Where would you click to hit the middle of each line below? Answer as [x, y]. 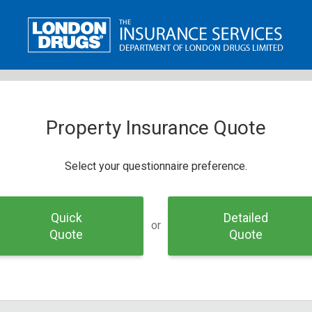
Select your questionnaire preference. [156, 166]
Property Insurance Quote [156, 128]
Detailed [245, 218]
